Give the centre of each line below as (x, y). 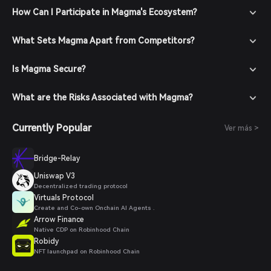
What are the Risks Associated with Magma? (103, 97)
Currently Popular (52, 128)
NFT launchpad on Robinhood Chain (87, 251)
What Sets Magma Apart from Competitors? (103, 41)
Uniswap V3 (54, 176)
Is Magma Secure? (49, 69)
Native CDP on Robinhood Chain (82, 229)
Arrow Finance (59, 219)
